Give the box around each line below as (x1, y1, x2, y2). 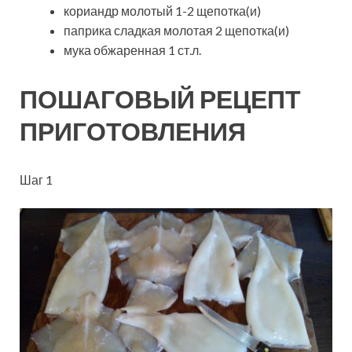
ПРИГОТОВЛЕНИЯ (20, 115, 246, 147)
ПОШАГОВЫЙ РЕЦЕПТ (20, 83, 301, 115)
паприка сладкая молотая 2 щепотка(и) (64, 23, 289, 38)
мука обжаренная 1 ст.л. (64, 42, 201, 58)
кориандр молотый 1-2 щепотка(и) (64, 3, 261, 19)
